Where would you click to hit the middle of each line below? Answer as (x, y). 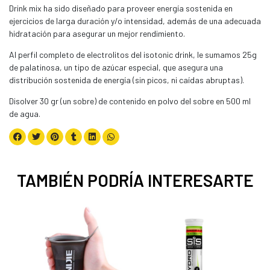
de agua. (25, 114)
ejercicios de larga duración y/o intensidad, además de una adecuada (135, 21)
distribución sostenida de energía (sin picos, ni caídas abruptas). (127, 80)
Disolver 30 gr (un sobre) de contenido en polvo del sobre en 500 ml (130, 101)
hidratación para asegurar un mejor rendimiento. (97, 34)
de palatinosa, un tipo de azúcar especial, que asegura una (116, 67)
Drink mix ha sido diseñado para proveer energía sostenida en (121, 8)
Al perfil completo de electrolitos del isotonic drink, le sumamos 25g (133, 55)
